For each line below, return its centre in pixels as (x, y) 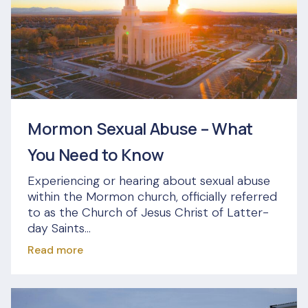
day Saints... (59, 229)
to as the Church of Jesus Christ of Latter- (148, 213)
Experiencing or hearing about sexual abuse (149, 181)
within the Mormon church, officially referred (152, 197)
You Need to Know (96, 155)
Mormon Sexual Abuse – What (140, 129)
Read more (55, 250)
